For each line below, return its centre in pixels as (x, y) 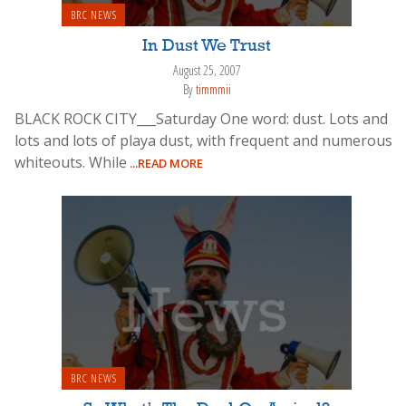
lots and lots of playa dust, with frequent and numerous (203, 140)
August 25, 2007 (207, 71)
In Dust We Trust (207, 47)
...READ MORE (165, 163)
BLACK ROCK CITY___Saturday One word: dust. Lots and (201, 118)
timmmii (213, 89)
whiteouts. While (71, 162)
